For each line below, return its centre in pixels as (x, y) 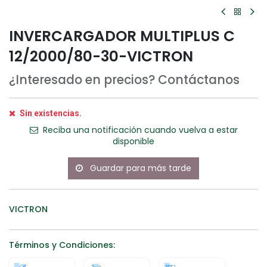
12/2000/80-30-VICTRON (101, 57)
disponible (133, 142)
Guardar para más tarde (141, 168)
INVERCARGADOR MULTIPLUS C (122, 36)
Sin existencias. (50, 114)
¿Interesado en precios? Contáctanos (124, 80)
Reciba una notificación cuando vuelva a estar (139, 130)
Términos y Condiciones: (62, 245)
